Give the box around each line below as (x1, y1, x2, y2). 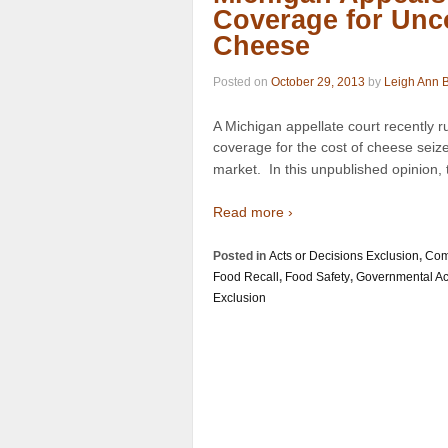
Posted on (213, 75, 271, 90)
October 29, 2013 (271, 75, 365, 90)
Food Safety (285, 269, 350, 284)
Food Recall (213, 269, 279, 284)
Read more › (213, 204, 293, 221)
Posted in (213, 248, 269, 263)
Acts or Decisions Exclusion (269, 248, 419, 263)
